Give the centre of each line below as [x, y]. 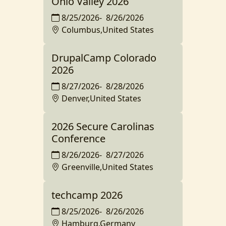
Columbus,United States [108, 30]
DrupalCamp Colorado [104, 58]
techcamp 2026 [87, 195]
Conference [78, 138]
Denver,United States [101, 98]
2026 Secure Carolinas [103, 126]
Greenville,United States [107, 167]
